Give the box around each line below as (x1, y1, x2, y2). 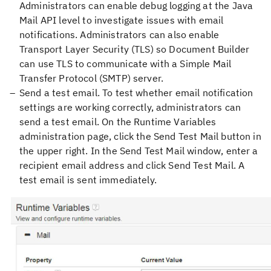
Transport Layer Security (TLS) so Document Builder (19, 43, 250, 55)
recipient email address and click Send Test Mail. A (19, 159, 245, 171)
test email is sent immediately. (19, 174, 157, 186)
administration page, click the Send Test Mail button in (19, 130, 261, 142)
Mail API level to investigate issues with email (19, 14, 224, 26)
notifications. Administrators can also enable (19, 28, 220, 41)
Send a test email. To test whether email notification (19, 87, 253, 99)
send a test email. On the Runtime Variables (19, 116, 216, 128)
